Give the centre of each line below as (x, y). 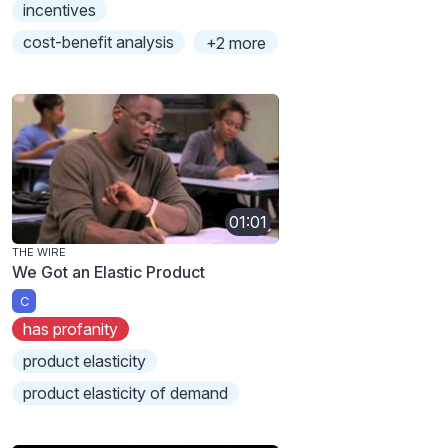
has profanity (71, 329)
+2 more (235, 42)
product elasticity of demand (126, 393)
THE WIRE (39, 251)
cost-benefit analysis (99, 41)
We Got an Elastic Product (108, 271)
